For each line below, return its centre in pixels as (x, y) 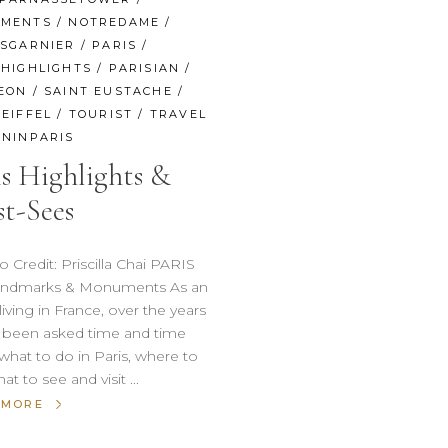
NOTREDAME (114, 22)
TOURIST (101, 114)
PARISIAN (144, 68)
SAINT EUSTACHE (108, 91)
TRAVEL (178, 114)
